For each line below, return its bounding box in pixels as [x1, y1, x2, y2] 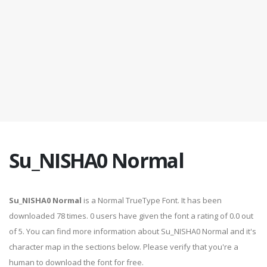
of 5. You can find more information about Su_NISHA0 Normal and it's [9, 226, 256, 237]
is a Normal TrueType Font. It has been [82, 195, 222, 206]
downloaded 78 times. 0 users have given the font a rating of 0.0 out [9, 210, 253, 221]
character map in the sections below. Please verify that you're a [9, 241, 238, 252]
